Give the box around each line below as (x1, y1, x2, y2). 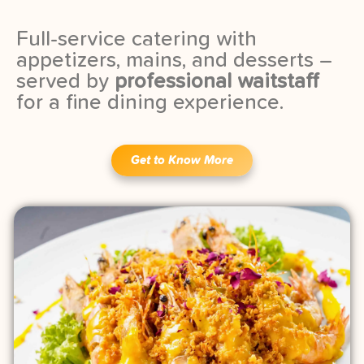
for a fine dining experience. (16, 92, 284, 114)
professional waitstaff (115, 71, 318, 93)
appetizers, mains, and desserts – (16, 50, 332, 71)
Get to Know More (131, 154, 233, 167)
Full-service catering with (16, 28, 257, 50)
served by (16, 71, 115, 93)
